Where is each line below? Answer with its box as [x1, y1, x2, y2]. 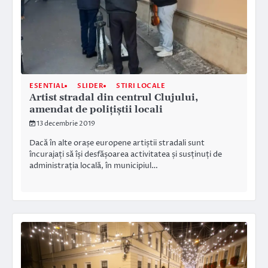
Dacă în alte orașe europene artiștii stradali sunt [29, 138, 205, 149]
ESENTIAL [29, 81, 65, 91]
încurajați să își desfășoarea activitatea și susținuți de [29, 149, 222, 160]
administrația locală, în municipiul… [29, 160, 158, 172]
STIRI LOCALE [116, 81, 165, 91]
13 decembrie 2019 [36, 119, 95, 129]
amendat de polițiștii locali [29, 103, 163, 116]
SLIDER [77, 81, 103, 91]
